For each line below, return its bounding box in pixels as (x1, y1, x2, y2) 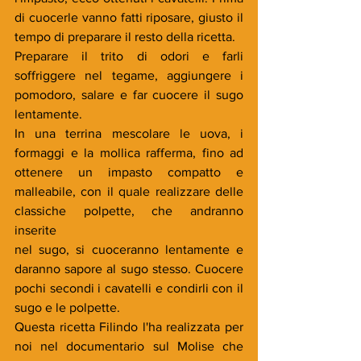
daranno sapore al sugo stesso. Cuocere (15, 261, 243, 276)
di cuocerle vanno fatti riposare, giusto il (15, 10, 243, 24)
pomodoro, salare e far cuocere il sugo (15, 87, 243, 102)
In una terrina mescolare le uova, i (15, 126, 243, 140)
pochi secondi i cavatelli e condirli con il (15, 280, 243, 295)
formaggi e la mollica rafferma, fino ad (15, 145, 243, 160)
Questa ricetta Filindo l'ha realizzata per (15, 319, 243, 334)
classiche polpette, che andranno (15, 203, 243, 218)
